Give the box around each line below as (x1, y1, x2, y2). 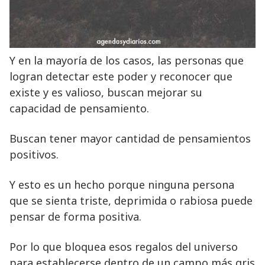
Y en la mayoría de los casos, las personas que (9, 53, 244, 67)
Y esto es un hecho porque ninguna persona (9, 177, 234, 192)
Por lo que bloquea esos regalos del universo (9, 239, 238, 254)
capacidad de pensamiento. (9, 101, 149, 115)
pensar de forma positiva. (9, 209, 141, 224)
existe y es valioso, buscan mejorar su (9, 85, 202, 99)
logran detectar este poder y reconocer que (9, 69, 232, 83)
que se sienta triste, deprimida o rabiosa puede (9, 193, 253, 208)
